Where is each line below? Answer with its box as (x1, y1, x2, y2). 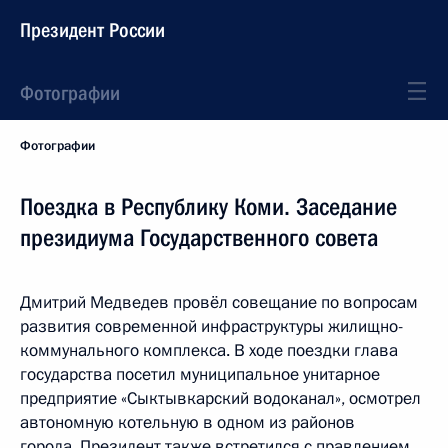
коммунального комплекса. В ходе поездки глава (20, 339, 398, 362)
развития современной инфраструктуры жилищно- (20, 315, 403, 338)
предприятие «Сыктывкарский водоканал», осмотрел (20, 387, 421, 410)
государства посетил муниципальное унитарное (20, 363, 380, 386)
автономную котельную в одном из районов (20, 411, 355, 434)
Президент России (20, 18, 165, 42)
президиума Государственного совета (20, 224, 378, 252)
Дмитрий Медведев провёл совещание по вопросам (20, 291, 418, 314)
